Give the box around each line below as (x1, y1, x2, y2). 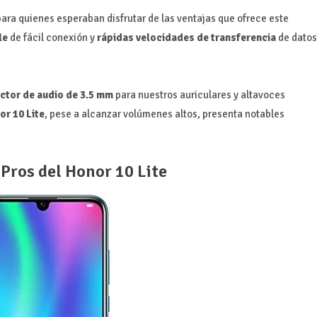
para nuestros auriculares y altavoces (113, 88, 285, 101)
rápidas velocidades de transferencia (96, 30, 278, 44)
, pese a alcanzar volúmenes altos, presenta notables (44, 107, 284, 120)
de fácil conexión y (7, 30, 97, 44)
